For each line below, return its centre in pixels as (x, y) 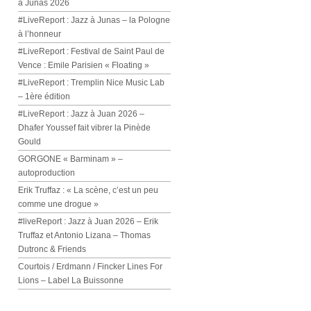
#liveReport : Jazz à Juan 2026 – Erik (88, 221)
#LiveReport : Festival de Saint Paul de (91, 51)
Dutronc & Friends (52, 249)
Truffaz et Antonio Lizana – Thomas (84, 235)
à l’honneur (40, 34)
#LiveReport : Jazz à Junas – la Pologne (94, 20)
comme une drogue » (58, 204)
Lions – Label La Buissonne (71, 280)
